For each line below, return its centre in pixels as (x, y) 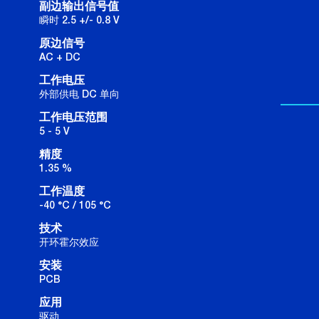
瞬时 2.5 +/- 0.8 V (79, 20)
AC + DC (60, 57)
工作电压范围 (73, 118)
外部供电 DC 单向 (79, 94)
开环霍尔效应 (69, 242)
